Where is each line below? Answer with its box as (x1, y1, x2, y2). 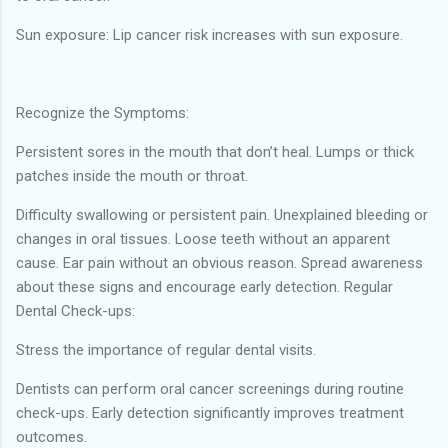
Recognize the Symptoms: (16, 103, 189, 122)
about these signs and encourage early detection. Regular (16, 277, 393, 296)
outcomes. (16, 427, 87, 446)
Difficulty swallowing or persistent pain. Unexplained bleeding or (16, 205, 428, 224)
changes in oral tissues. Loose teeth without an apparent (16, 229, 390, 248)
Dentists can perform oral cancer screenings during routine (16, 379, 404, 398)
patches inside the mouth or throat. (16, 166, 248, 185)
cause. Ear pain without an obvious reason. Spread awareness (16, 253, 423, 272)
